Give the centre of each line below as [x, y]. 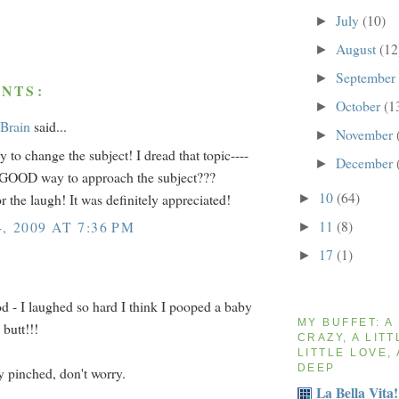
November [366, 134]
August [357, 49]
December [366, 162]
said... [49, 126]
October [359, 105]
